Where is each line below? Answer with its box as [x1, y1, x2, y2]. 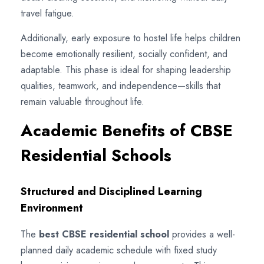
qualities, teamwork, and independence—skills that [21, 78, 220, 93]
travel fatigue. [21, 6, 74, 20]
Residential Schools [21, 143, 171, 167]
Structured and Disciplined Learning [21, 183, 202, 199]
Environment [21, 200, 83, 216]
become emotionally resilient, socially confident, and [21, 47, 227, 61]
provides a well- [169, 227, 235, 241]
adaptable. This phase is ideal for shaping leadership [21, 62, 231, 77]
